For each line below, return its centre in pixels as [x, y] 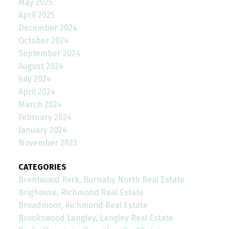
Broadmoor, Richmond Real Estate [83, 205]
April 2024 [37, 92]
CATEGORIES [42, 167]
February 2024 [45, 118]
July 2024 [35, 79]
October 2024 [43, 41]
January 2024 [42, 130]
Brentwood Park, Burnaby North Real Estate [101, 180]
